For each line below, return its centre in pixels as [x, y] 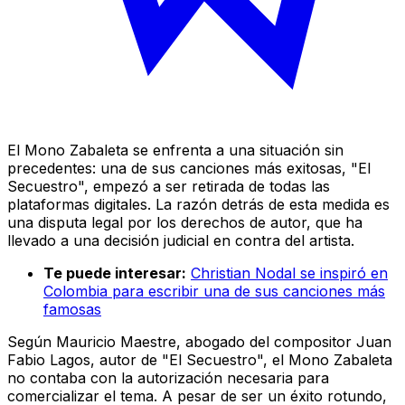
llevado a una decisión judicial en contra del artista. [181, 240]
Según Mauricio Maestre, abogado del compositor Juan [199, 341]
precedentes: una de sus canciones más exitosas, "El [189, 168]
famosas [72, 309]
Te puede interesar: [115, 273]
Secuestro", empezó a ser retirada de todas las [169, 186]
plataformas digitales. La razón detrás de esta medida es [198, 204]
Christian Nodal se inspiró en [289, 273]
